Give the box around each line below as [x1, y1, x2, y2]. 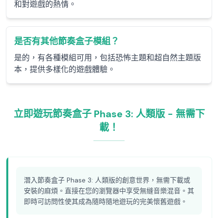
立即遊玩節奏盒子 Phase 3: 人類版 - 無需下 [13, 108, 205, 120]
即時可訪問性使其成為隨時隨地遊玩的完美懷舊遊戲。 [24, 197, 187, 206]
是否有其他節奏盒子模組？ [14, 36, 119, 47]
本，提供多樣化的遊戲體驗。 [14, 64, 115, 74]
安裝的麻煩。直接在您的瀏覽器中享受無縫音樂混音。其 [24, 186, 194, 195]
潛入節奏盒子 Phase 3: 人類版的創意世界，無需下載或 [24, 176, 190, 184]
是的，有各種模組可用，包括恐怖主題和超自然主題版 [14, 53, 201, 63]
